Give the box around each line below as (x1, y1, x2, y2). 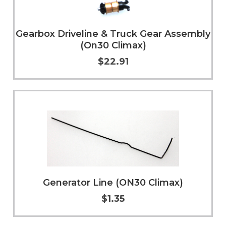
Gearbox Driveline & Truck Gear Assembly (16, 28, 210, 39)
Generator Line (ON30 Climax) (43, 177, 183, 188)
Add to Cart (48, 85, 87, 94)
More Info (150, 85, 183, 94)
